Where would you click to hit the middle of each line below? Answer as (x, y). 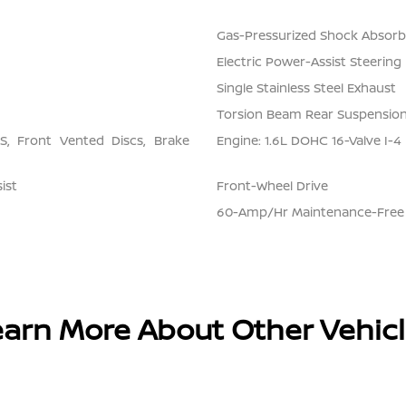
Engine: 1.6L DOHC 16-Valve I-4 (309, 140)
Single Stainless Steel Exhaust (306, 88)
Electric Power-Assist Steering (309, 62)
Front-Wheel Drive (272, 186)
